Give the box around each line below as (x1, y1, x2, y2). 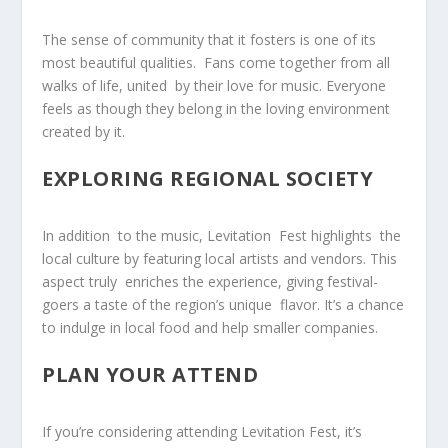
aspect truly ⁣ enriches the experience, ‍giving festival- (42, 272, 379, 292)
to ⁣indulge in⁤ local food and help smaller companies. (42, 318, 379, 338)
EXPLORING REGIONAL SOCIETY (42, 164, 374, 192)
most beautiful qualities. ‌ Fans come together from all (42, 53, 391, 73)
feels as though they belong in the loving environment (42, 99, 391, 119)
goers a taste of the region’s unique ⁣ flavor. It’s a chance (42, 295, 405, 315)
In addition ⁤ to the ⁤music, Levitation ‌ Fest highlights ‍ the (42, 226, 402, 246)
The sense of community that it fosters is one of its (42, 30, 377, 50)
